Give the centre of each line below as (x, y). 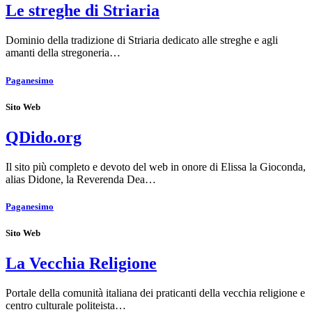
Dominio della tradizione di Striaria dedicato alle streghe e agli (142, 40)
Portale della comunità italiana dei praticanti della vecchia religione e (155, 293)
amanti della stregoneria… (63, 53)
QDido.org (44, 137)
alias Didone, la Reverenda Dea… (81, 179)
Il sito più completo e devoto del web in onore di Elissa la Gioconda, (156, 166)
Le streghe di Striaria (83, 11)
